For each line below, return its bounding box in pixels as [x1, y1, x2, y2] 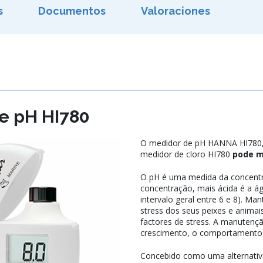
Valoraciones [141, 5, 210, 18]
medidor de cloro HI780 [140, 149, 232, 160]
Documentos [38, 5, 106, 18]
